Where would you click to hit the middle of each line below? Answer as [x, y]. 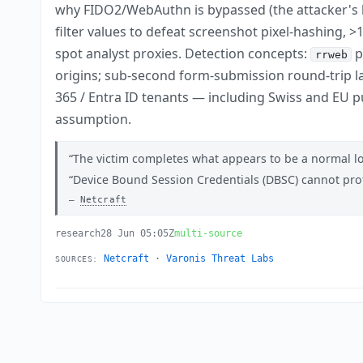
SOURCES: [77, 258]
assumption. [94, 119]
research [78, 233]
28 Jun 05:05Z [138, 233]
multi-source [209, 233]
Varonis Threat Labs [220, 258]
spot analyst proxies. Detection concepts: [183, 53]
